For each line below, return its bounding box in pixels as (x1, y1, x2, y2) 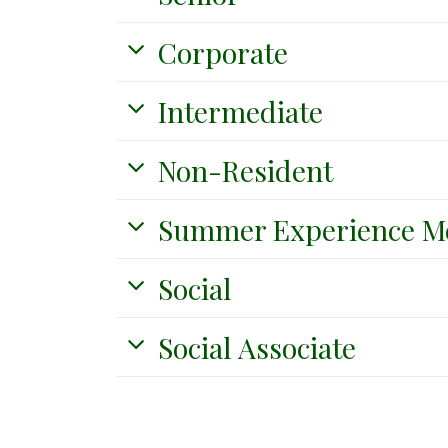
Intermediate (158, 92, 323, 131)
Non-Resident (158, 151, 333, 190)
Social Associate (158, 328, 356, 367)
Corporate (158, 33, 288, 72)
